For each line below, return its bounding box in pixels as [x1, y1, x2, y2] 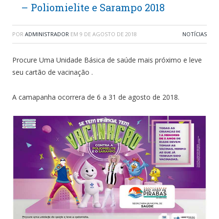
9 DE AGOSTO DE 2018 [80, 30, 137, 38]
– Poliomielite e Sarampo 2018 [21, 1, 165, 14]
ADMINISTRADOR [25, 30, 69, 38]
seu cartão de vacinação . [12, 67, 93, 77]
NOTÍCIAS [182, 30, 207, 38]
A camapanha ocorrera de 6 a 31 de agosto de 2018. [12, 92, 179, 102]
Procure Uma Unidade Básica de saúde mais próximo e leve [12, 55, 202, 65]
